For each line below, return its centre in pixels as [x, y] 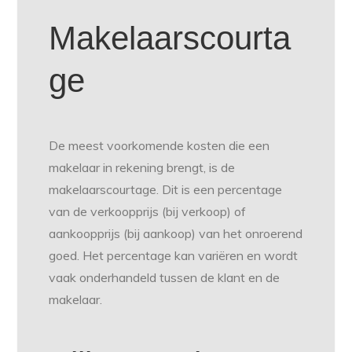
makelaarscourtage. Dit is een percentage [166, 189]
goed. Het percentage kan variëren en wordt [174, 255]
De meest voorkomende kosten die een [159, 145]
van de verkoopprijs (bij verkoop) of [148, 211]
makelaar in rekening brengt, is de [142, 167]
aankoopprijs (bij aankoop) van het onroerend [176, 233]
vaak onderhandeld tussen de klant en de [165, 277]
